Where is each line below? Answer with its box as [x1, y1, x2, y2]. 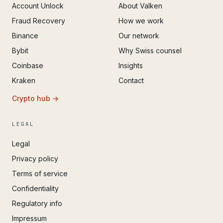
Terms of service [12, 169, 68, 178]
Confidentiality [12, 184, 59, 193]
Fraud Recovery [12, 16, 65, 25]
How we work [118, 16, 164, 25]
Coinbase [12, 61, 43, 70]
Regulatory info [12, 199, 62, 208]
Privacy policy [12, 154, 58, 163]
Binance [12, 31, 38, 40]
